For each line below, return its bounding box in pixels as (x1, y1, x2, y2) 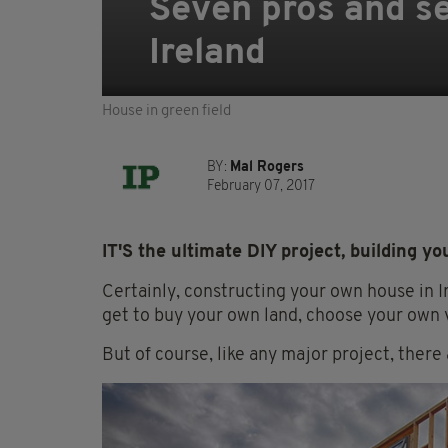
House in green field (102, 104, 231, 120)
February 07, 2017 (207, 179, 315, 195)
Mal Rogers (230, 160, 304, 176)
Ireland (149, 36, 266, 73)
